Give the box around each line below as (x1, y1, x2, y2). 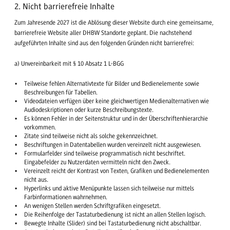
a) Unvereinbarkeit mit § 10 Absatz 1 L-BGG (14, 60, 124, 68)
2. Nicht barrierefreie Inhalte (14, 1, 114, 11)
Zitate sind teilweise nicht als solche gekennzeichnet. (24, 132, 158, 140)
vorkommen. (24, 123, 56, 131)
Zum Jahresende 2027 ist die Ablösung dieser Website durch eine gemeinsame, (14, 19, 214, 27)
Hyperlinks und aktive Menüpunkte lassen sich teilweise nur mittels (24, 184, 194, 192)
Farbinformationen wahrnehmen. (24, 193, 107, 201)
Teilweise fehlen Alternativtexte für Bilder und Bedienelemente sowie (24, 80, 199, 87)
